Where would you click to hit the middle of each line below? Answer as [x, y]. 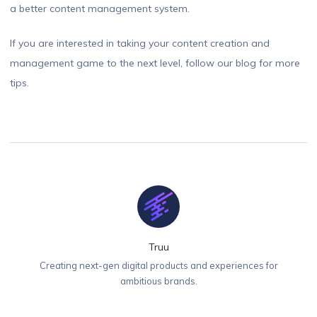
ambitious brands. [158, 281]
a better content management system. [100, 9]
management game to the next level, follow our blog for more [155, 63]
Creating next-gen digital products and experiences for [158, 266]
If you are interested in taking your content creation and [140, 44]
